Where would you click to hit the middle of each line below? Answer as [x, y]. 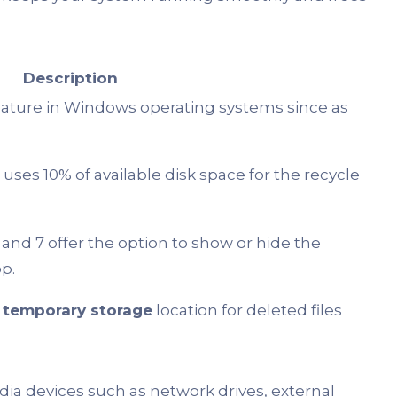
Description [70, 78]
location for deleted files [247, 311]
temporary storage [78, 311]
